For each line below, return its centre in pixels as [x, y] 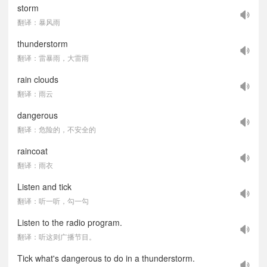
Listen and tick [44, 187]
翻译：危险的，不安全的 [57, 129]
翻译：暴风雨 [39, 22]
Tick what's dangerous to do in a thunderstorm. [106, 258]
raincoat [32, 151]
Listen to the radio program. [70, 222]
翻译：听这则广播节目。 [57, 236]
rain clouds [38, 79]
